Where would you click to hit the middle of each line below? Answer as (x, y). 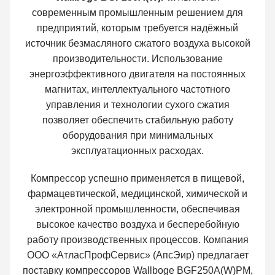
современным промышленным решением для (137, 13)
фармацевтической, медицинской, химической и (137, 194)
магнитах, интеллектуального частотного (137, 90)
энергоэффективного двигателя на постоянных (137, 74)
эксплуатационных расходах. (137, 151)
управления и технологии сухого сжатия (137, 105)
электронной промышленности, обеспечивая (137, 209)
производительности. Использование (137, 59)
